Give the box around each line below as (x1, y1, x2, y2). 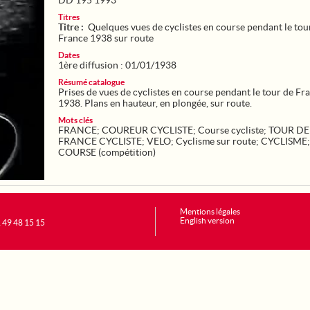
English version (180, 216, 235, 225)
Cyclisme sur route (176, 136, 256, 147)
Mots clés (58, 116, 93, 125)
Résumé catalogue (58, 77, 125, 86)
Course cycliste (198, 125, 264, 136)
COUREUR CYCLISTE (102, 125, 193, 136)
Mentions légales (180, 207, 240, 216)
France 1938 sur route (58, 33, 154, 44)
